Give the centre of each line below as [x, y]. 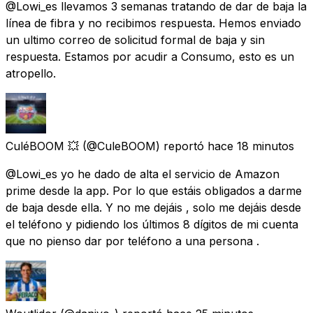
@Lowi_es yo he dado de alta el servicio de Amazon [143, 174]
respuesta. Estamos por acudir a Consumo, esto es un [150, 56]
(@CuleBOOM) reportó [143, 146]
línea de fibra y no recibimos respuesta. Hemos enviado [153, 23]
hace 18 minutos [251, 146]
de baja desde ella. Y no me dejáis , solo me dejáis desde [153, 207]
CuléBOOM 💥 [42, 146]
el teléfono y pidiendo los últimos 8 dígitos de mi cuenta [152, 224]
